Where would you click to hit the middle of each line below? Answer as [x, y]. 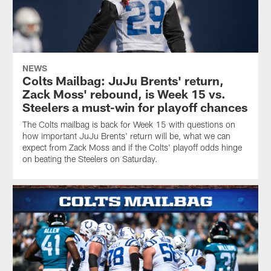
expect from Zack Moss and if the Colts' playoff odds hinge [132, 147]
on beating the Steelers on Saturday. [90, 158]
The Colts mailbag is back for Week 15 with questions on [129, 124]
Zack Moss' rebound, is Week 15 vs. [124, 93]
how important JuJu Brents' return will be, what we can [126, 135]
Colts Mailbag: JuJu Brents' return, [123, 80]
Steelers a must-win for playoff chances [135, 107]
